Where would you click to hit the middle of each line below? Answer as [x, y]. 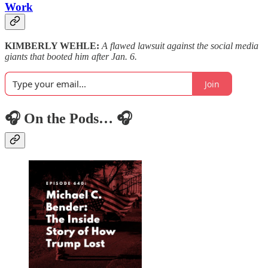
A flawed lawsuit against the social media [180, 46]
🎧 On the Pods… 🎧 [68, 119]
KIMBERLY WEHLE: [53, 46]
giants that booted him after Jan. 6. [71, 57]
